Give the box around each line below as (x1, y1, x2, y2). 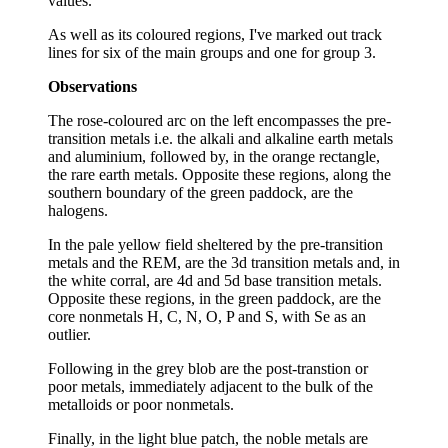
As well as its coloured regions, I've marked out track (48, 25, 382, 43)
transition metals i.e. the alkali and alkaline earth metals (48, 129, 393, 147)
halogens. (48, 201, 108, 219)
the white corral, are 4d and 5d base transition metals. (48, 271, 382, 289)
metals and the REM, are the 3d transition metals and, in (48, 253, 400, 271)
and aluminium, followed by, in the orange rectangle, (48, 147, 380, 165)
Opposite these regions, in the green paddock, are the (48, 289, 381, 307)
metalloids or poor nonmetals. (48, 395, 234, 413)
